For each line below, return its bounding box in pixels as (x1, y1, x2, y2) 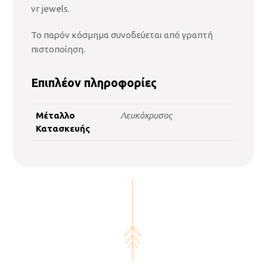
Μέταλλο (36, 110, 76, 121)
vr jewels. (31, 4, 70, 14)
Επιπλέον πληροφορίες (31, 76, 157, 90)
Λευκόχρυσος (120, 110, 173, 121)
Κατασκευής (36, 123, 91, 134)
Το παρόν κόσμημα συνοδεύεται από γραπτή (31, 30, 213, 41)
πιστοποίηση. (31, 44, 86, 55)
